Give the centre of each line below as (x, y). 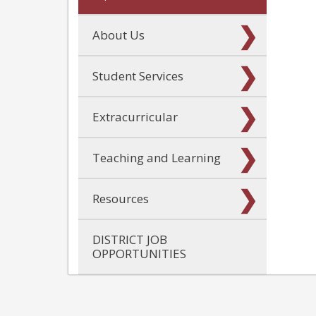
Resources (121, 198)
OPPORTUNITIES (139, 253)
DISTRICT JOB (130, 239)
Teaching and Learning (157, 157)
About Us (119, 35)
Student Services (138, 75)
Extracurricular (135, 116)
